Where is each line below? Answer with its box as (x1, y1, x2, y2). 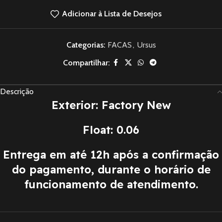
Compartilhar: (62, 57, 110, 67)
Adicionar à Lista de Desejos (62, 9, 162, 19)
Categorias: (66, 40, 106, 50)
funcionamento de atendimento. (24, 177, 198, 191)
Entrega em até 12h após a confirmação (3, 147, 219, 162)
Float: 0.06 (83, 122, 139, 137)
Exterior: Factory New (51, 98, 171, 112)
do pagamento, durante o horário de (11, 162, 211, 176)
